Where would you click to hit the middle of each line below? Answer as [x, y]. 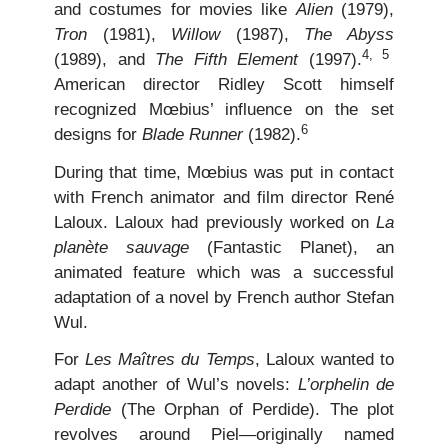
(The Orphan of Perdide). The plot [252, 410]
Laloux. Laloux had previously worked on [215, 222]
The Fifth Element [226, 60]
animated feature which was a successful [224, 272]
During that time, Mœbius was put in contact [224, 172]
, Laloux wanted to [324, 360]
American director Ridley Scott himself [224, 85]
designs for [98, 135]
